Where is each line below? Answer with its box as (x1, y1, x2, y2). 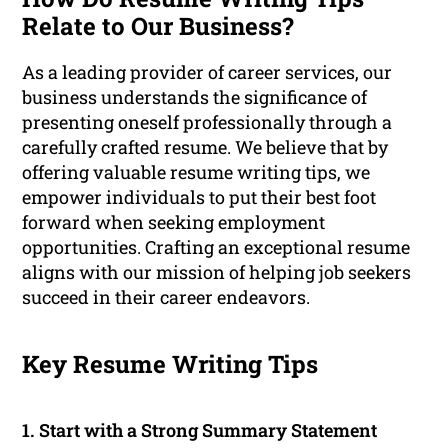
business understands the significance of (22, 85, 368, 110)
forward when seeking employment (22, 210, 326, 235)
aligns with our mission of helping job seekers (22, 260, 412, 285)
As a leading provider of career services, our (22, 60, 393, 85)
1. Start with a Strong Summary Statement (22, 418, 378, 443)
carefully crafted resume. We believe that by (22, 135, 389, 160)
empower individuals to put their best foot (22, 185, 377, 210)
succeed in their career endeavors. (22, 285, 311, 310)
